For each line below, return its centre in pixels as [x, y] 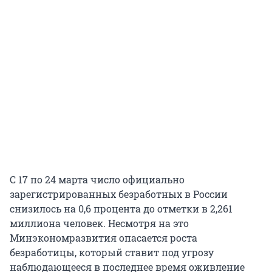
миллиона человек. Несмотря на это [99, 223]
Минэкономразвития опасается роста [104, 238]
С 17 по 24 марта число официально [97, 180]
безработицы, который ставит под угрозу [112, 253]
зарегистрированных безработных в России [119, 194]
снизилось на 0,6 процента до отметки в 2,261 [121, 209]
